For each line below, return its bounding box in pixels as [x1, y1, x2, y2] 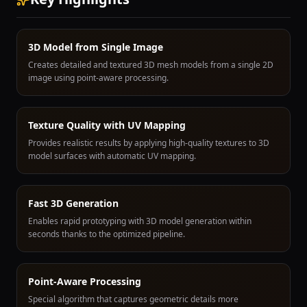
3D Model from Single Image [28, 40, 163, 53]
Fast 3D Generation [28, 197, 119, 210]
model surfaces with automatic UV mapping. [28, 150, 196, 162]
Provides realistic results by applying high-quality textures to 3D [28, 137, 269, 149]
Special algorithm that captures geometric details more [28, 293, 238, 305]
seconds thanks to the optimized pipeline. [28, 228, 185, 240]
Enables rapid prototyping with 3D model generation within [28, 215, 251, 227]
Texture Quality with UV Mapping [28, 119, 186, 132]
